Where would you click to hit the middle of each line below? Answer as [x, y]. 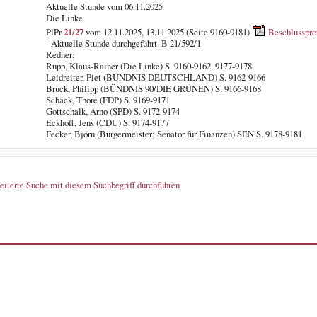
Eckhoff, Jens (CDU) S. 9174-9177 [107, 122]
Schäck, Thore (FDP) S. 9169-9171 [108, 99]
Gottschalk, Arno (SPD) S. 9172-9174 [113, 111]
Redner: [60, 54]
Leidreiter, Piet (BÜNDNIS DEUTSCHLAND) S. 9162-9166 [155, 77]
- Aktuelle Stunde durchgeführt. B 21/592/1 [123, 43]
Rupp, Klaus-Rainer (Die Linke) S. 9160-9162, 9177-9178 [149, 65]
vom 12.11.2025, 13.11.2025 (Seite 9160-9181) [167, 31]
